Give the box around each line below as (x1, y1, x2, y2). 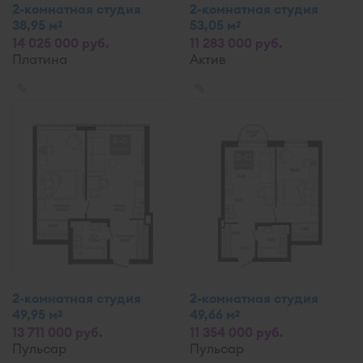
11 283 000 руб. (190, 35, 283, 51)
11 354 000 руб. (190, 324, 284, 340)
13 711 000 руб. (12, 324, 103, 340)
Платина (12, 51, 67, 67)
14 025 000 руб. (12, 35, 109, 51)
